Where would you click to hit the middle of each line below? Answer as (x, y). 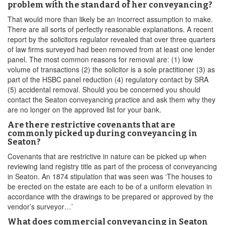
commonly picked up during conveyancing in (102, 133)
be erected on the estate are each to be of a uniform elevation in (110, 186)
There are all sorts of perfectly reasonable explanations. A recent (110, 29)
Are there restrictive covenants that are (91, 125)
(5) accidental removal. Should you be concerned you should (104, 89)
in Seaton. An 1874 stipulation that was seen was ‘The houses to (110, 176)
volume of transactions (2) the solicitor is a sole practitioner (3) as (111, 69)
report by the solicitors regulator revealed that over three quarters (111, 39)
